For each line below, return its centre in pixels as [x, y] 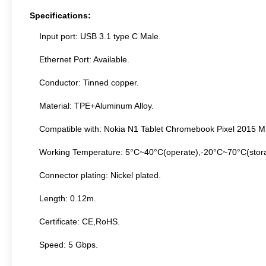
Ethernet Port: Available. [80, 59]
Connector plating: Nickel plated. [95, 175]
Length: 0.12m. [63, 198]
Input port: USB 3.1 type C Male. [100, 36]
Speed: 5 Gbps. [64, 245]
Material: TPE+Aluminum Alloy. [92, 106]
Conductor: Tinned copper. [84, 83]
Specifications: [60, 15]
